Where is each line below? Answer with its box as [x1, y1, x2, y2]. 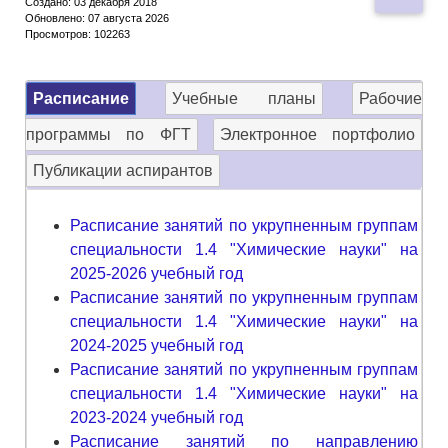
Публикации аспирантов [33, 161, 213, 179]
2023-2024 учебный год [70, 408, 243, 426]
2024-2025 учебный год [70, 336, 243, 354]
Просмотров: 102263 [25, 27, 130, 40]
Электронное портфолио [219, 125, 415, 143]
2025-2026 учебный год [70, 264, 243, 282]
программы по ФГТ [26, 125, 191, 143]
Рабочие [359, 89, 423, 107]
